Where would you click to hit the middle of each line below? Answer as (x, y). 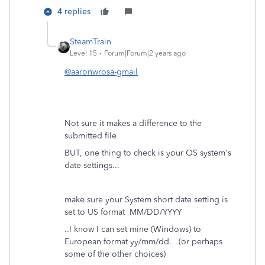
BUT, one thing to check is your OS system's (148, 153)
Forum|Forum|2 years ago (145, 53)
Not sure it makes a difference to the (133, 123)
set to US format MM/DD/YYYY (123, 212)
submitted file (91, 136)
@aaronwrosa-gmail (101, 72)
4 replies (74, 12)
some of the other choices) (115, 254)
